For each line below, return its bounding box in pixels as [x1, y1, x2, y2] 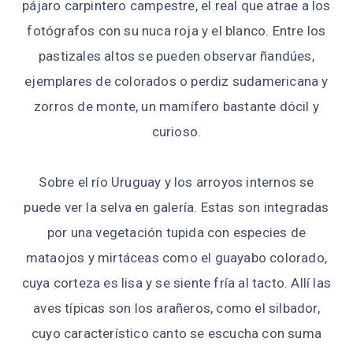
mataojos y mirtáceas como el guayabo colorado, [25, 249, 328, 266]
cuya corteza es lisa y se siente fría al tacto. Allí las [21, 274, 332, 291]
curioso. [151, 123, 202, 139]
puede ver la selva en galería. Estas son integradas [24, 199, 329, 215]
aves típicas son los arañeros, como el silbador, [33, 299, 320, 316]
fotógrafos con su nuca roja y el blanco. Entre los [27, 22, 326, 39]
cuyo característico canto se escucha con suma [31, 325, 321, 341]
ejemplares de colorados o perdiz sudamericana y [24, 72, 329, 89]
